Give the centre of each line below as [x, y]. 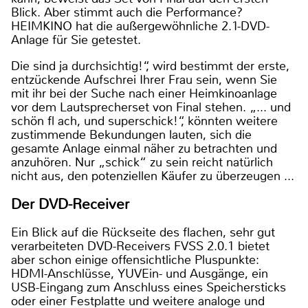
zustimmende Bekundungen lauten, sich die [131, 135]
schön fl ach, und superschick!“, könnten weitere [144, 121]
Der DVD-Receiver [70, 205]
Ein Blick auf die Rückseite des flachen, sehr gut [143, 233]
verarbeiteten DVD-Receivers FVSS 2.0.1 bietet [140, 246]
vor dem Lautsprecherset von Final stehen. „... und [151, 108]
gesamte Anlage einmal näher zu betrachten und [144, 149]
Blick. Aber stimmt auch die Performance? [127, 13]
